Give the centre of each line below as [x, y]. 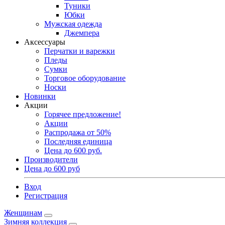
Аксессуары [45, 42]
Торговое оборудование [85, 78]
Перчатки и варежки [80, 51]
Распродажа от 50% [78, 132]
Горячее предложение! [83, 114]
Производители [51, 159]
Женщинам [23, 213]
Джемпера [82, 33]
